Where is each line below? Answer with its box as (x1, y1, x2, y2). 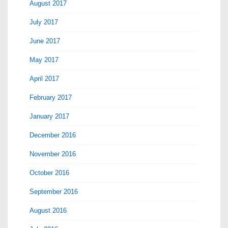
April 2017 (30, 75, 59, 82)
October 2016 (30, 169, 69, 177)
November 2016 (30, 150, 76, 158)
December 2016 (30, 131, 76, 139)
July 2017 (30, 18, 58, 26)
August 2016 (30, 207, 67, 214)
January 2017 (30, 112, 69, 120)
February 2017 (30, 94, 72, 101)
